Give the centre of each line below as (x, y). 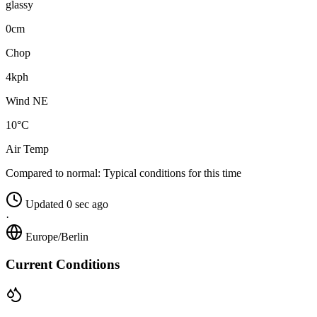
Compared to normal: (53, 173)
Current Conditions (63, 264)
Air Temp (27, 149)
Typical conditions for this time (171, 173)
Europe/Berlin (57, 237)
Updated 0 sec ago (67, 204)
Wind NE (27, 101)
